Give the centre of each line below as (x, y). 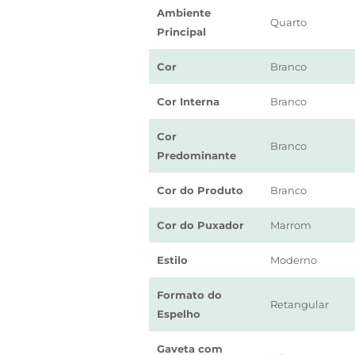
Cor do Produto (200, 190)
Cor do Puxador (200, 225)
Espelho (179, 314)
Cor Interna (188, 101)
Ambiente (184, 13)
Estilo (172, 260)
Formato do (189, 295)
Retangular (300, 304)
